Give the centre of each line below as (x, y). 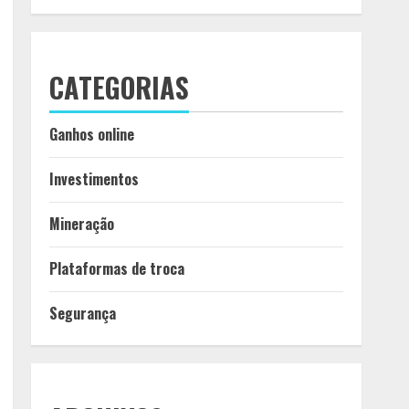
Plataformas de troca (117, 268)
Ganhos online (92, 134)
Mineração (82, 224)
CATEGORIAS (119, 87)
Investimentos (94, 179)
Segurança (83, 313)
